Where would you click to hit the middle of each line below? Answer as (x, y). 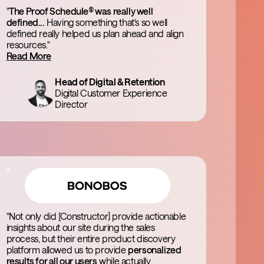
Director (71, 104)
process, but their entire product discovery (91, 238)
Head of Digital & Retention (110, 82)
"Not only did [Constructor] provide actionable (96, 216)
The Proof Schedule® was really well (81, 11)
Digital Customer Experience (111, 93)
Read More (29, 56)
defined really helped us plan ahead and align (95, 33)
